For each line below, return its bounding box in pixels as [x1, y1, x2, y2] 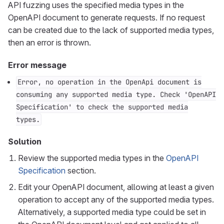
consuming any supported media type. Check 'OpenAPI [16, 90, 216, 99]
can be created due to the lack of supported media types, [8, 25, 214, 35]
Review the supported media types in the [18, 153, 166, 163]
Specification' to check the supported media [16, 102, 188, 111]
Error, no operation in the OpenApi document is [17, 77, 201, 86]
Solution [8, 136, 41, 146]
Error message [8, 60, 66, 70]
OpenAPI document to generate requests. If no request [8, 12, 205, 22]
